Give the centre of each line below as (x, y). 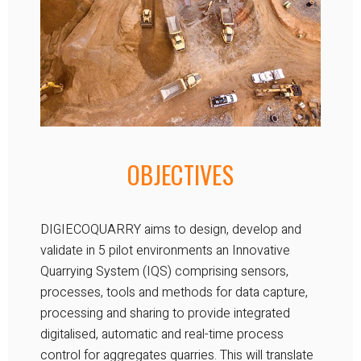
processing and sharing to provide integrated (165, 313)
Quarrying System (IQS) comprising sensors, (164, 271)
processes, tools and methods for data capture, (174, 292)
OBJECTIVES (180, 174)
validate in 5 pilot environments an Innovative (165, 250)
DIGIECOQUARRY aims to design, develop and (171, 229)
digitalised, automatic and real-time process (162, 334)
